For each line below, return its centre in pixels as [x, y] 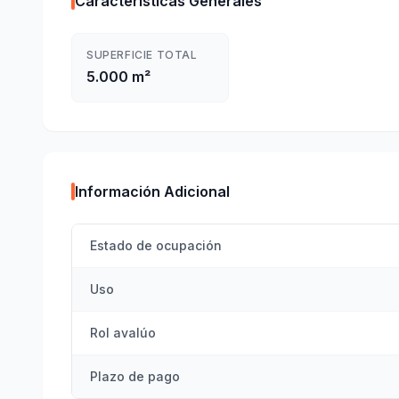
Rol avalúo [123, 333]
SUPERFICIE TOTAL [142, 55]
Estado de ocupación [156, 245]
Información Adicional [152, 191]
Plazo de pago [135, 376]
